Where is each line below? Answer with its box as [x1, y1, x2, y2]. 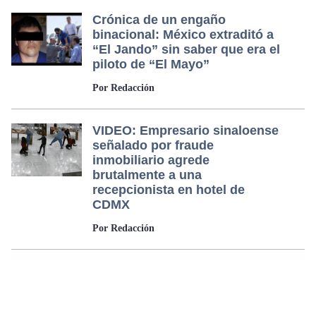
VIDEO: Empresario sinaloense [92, 123, 279, 138]
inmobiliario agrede [92, 153, 209, 168]
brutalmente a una [92, 168, 202, 183]
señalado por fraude [92, 138, 214, 153]
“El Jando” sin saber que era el [92, 42, 280, 57]
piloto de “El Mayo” [92, 57, 209, 72]
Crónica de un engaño [92, 13, 226, 28]
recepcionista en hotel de [92, 183, 245, 197]
